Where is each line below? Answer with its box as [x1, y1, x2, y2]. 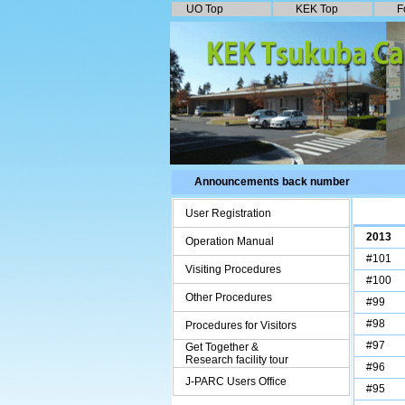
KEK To [296, 3, 332, 15]
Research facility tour [174, 353, 288, 366]
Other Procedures [185, 291, 272, 304]
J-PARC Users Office [185, 375, 287, 388]
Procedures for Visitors [185, 319, 297, 332]
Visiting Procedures [185, 263, 281, 276]
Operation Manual [185, 235, 274, 248]
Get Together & [185, 341, 259, 353]
